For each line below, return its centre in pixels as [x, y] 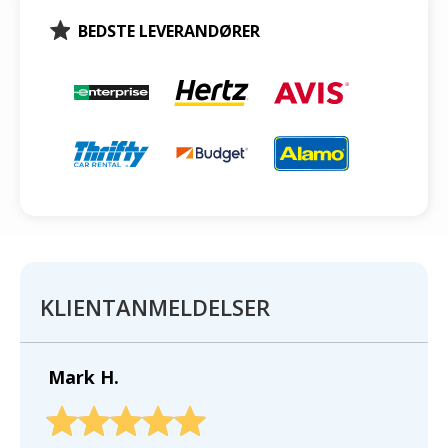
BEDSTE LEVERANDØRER [169, 30]
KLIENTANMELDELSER [155, 306]
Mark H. [83, 376]
